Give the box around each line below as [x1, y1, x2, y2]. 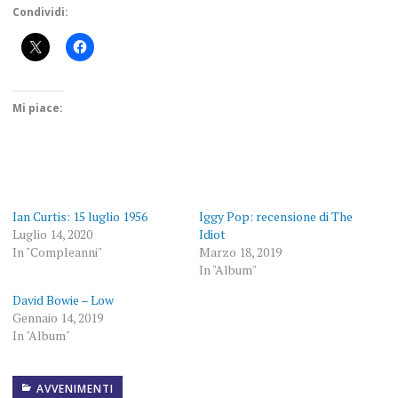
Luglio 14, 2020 [12, 226, 92, 243]
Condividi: [12, 4, 68, 20]
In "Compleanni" [12, 243, 102, 261]
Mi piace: [12, 100, 63, 116]
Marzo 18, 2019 [199, 243, 282, 261]
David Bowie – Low [12, 291, 114, 309]
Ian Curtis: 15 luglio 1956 [12, 208, 147, 226]
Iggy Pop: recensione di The [199, 208, 353, 226]
